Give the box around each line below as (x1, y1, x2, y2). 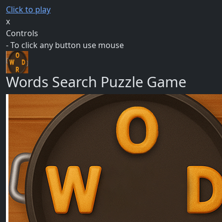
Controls (6, 28, 38, 39)
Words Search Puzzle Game (6, 72, 186, 92)
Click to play (6, 4, 51, 15)
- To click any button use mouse (6, 40, 124, 51)
